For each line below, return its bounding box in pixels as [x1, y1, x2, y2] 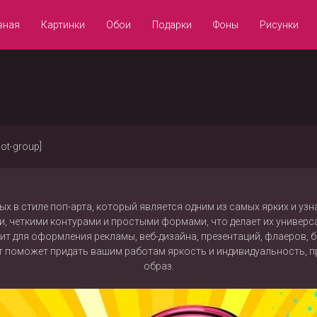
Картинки [41, 19, 85, 30]
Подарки [152, 19, 192, 30]
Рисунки [260, 19, 299, 30]
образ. [143, 260, 174, 272]
